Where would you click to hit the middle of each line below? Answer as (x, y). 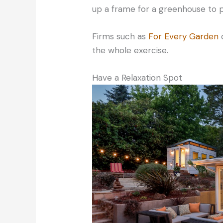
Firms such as (120, 37)
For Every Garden (184, 37)
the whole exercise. (130, 51)
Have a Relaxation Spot (137, 78)
